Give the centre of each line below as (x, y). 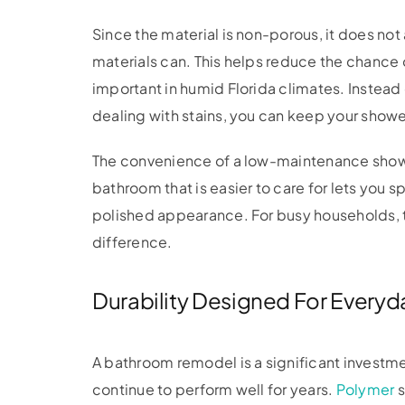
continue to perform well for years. (214, 389)
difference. (132, 241)
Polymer (365, 389)
